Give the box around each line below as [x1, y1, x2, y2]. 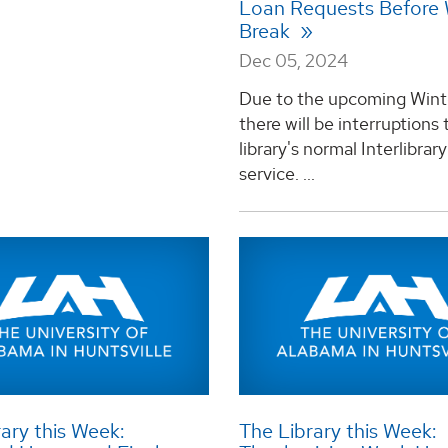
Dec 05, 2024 [238, 49, 348, 73]
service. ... [238, 161, 315, 185]
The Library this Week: [238, 418, 436, 445]
